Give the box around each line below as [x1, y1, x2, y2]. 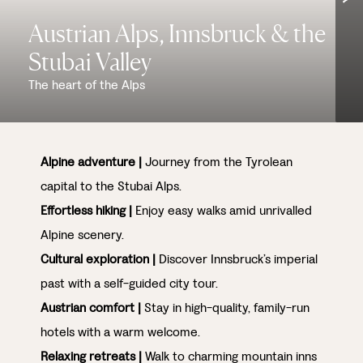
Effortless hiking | [41, 202, 132, 219]
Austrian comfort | [41, 299, 141, 316]
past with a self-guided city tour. [41, 275, 218, 292]
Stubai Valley [28, 47, 152, 76]
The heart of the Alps [28, 76, 145, 93]
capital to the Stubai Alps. [41, 177, 181, 194]
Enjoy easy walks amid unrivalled [132, 202, 312, 219]
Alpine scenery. [41, 226, 124, 243]
